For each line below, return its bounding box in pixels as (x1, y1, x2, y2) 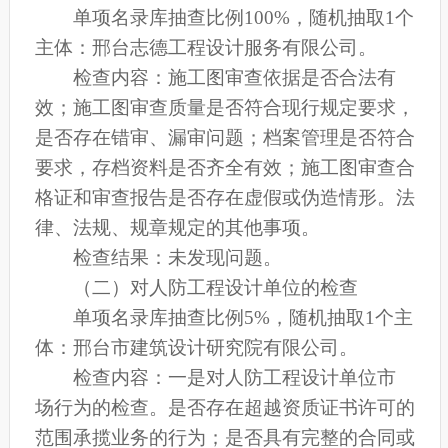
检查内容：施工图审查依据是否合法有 (73, 67, 397, 89)
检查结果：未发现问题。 (73, 247, 283, 269)
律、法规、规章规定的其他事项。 (34, 217, 320, 239)
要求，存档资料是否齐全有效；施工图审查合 (34, 157, 415, 179)
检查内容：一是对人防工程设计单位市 (73, 367, 397, 389)
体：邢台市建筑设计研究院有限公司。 (34, 337, 358, 359)
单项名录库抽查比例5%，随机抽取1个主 (73, 307, 414, 329)
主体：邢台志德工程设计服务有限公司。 (34, 37, 377, 59)
